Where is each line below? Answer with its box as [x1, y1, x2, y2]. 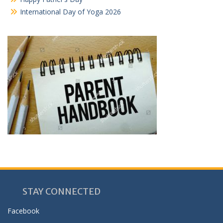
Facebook [7, 206, 39, 216]
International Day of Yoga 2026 [20, 6, 121, 16]
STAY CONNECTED [7, 185, 101, 197]
